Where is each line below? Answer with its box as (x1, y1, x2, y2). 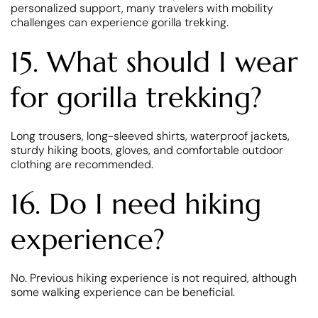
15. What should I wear (11, 43, 298, 79)
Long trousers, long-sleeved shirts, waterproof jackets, (11, 128, 290, 143)
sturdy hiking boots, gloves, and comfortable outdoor (11, 142, 283, 158)
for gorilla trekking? (11, 79, 262, 115)
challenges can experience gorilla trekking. (11, 14, 229, 30)
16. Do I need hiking (11, 185, 261, 221)
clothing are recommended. (11, 156, 153, 172)
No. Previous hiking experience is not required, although (11, 270, 297, 285)
